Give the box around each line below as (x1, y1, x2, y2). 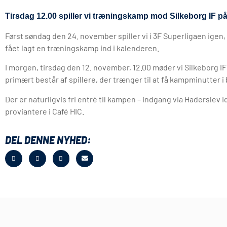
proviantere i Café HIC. (5, 106, 84, 116)
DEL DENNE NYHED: (5, 133, 91, 146)
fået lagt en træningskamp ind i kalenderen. (5, 43, 159, 53)
